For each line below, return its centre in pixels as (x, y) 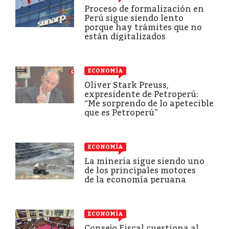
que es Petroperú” (121, 112)
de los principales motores (140, 170)
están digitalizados (125, 36)
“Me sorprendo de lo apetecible (149, 103)
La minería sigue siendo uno (144, 161)
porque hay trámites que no (143, 27)
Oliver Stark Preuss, (127, 85)
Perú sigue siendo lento (134, 18)
